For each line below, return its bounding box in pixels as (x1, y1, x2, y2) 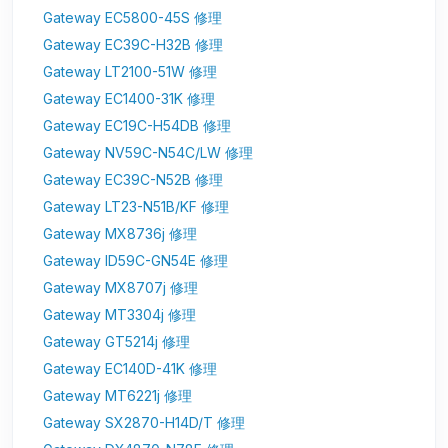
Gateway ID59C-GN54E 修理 (43, 252, 228, 270)
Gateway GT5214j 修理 (43, 333, 190, 351)
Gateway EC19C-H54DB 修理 (43, 117, 231, 135)
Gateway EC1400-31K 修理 (43, 90, 215, 108)
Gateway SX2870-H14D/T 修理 (43, 414, 245, 432)
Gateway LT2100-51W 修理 (43, 63, 217, 81)
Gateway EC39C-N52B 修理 (43, 171, 223, 189)
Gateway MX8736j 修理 (43, 225, 197, 243)
